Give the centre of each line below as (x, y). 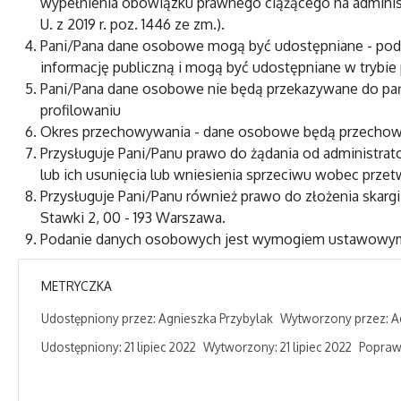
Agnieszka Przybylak (216, 318)
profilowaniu (81, 110)
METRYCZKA (77, 286)
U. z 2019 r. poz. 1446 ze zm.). (132, 24)
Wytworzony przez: (336, 318)
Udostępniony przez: (100, 318)
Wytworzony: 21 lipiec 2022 (277, 346)
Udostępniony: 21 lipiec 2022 (119, 346)
